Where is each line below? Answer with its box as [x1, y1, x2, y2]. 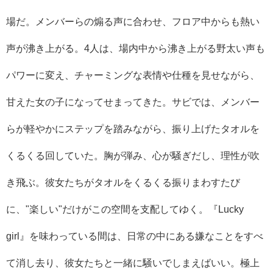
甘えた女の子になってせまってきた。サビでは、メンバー [6, 96, 260, 107]
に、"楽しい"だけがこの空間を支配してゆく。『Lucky [6, 204, 244, 214]
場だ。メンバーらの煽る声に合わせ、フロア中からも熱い [6, 16, 260, 26]
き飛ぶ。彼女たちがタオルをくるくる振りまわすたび [6, 177, 240, 187]
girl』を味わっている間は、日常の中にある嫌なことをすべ [6, 230, 263, 241]
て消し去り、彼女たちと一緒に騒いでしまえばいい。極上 [6, 257, 260, 268]
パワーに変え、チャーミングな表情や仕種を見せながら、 [6, 69, 260, 80]
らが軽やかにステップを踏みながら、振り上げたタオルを [6, 123, 260, 133]
